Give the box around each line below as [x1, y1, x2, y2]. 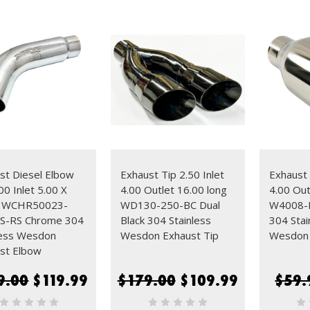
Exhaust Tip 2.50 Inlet [120, 167, 224, 181]
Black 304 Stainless [120, 212, 211, 227]
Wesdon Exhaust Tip [120, 228, 219, 242]
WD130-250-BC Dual [120, 197, 220, 212]
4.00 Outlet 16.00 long [120, 182, 227, 197]
